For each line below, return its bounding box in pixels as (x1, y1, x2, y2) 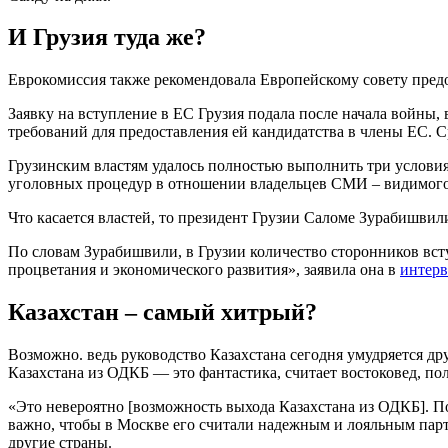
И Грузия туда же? (8, 24, 206, 51)
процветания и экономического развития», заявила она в (8, 261, 400, 279)
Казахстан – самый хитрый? (8, 299, 317, 326)
